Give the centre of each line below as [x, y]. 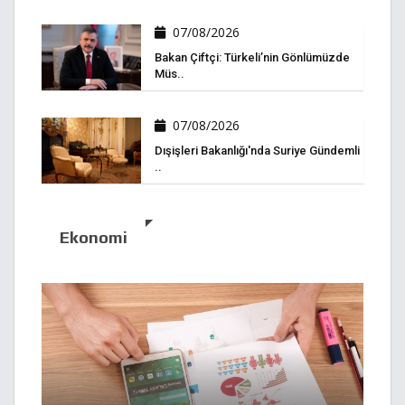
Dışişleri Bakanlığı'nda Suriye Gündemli [257, 151]
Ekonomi [94, 238]
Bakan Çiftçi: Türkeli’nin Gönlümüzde [252, 57]
